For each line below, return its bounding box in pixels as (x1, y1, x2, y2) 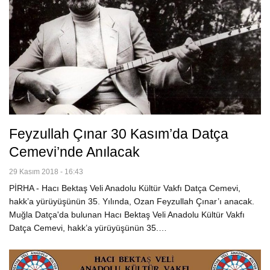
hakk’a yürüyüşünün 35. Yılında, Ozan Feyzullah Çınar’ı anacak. (9, 196, 257, 206)
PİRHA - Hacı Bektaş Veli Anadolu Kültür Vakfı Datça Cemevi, (9, 183, 240, 193)
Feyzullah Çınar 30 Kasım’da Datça (9, 125, 228, 142)
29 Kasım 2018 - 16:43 (9, 167, 83, 176)
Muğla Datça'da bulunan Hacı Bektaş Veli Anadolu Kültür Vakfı (9, 209, 245, 219)
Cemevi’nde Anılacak (9, 143, 140, 160)
